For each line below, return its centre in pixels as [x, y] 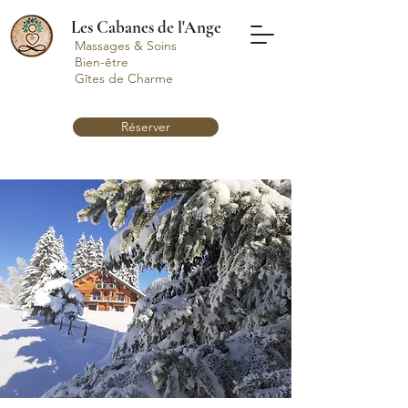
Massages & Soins [126, 46]
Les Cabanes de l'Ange [146, 27]
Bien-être [103, 62]
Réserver [146, 127]
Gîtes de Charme [124, 78]
